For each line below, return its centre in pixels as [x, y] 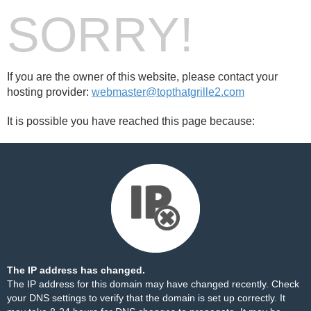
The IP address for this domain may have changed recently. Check [153, 284]
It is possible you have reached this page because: [131, 121]
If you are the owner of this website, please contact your [142, 77]
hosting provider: [49, 92]
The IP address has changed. [76, 270]
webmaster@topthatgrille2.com [168, 92]
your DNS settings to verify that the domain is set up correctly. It [146, 298]
